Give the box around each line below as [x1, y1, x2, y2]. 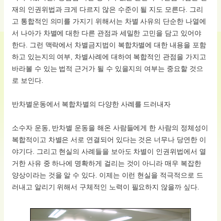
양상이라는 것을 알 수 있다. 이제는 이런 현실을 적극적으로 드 [12, 171, 203, 180]
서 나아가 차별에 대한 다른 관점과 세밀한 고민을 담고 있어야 [12, 29, 201, 37]
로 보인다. [12, 76, 43, 85]
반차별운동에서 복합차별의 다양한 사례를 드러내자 [12, 100, 171, 109]
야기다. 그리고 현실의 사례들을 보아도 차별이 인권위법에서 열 [12, 147, 206, 156]
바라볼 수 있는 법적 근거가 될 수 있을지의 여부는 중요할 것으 [12, 65, 203, 73]
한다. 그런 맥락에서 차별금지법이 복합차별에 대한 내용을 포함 [12, 41, 206, 49]
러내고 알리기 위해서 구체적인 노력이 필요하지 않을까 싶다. [12, 183, 199, 191]
